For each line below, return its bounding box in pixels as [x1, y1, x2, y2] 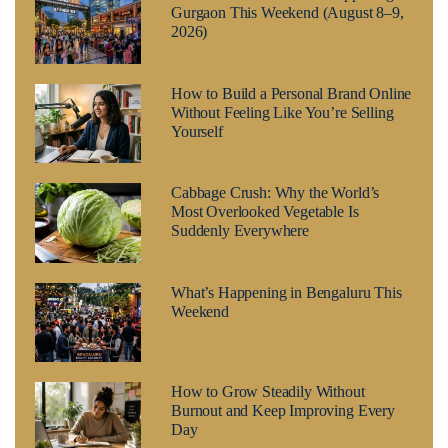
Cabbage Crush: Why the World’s [170, 184, 380, 202]
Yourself [170, 122, 223, 140]
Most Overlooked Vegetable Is [170, 203, 359, 221]
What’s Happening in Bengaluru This [170, 283, 402, 301]
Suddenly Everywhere [170, 222, 309, 240]
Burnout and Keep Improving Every [170, 402, 395, 420]
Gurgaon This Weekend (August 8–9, [170, 4, 404, 22]
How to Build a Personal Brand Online [170, 84, 412, 102]
